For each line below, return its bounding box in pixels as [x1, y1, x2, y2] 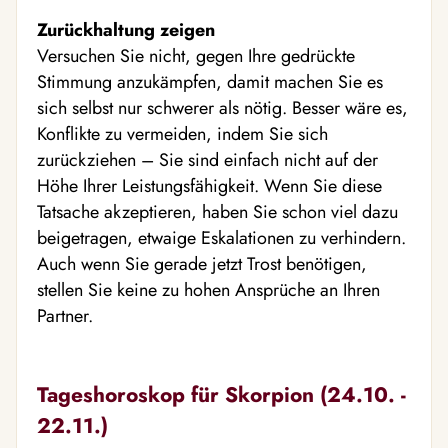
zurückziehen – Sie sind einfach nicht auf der [37, 146, 378, 173]
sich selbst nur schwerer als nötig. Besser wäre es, [37, 94, 408, 121]
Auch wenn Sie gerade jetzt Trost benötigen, [37, 250, 367, 277]
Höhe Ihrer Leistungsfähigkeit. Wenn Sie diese [37, 172, 382, 199]
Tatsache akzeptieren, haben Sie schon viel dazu [37, 198, 398, 225]
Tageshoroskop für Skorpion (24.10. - [37, 378, 406, 410]
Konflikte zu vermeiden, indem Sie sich [37, 120, 328, 147]
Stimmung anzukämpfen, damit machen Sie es [37, 68, 383, 95]
